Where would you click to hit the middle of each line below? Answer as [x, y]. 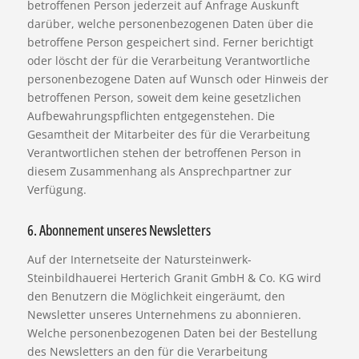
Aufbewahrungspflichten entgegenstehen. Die [151, 115]
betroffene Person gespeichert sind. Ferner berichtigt [170, 42]
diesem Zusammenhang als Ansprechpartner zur [159, 171]
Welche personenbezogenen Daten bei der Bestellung [172, 333]
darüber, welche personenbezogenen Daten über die [170, 23]
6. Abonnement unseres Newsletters [119, 230]
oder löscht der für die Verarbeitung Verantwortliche [168, 60]
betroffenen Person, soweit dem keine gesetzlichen [164, 97]
